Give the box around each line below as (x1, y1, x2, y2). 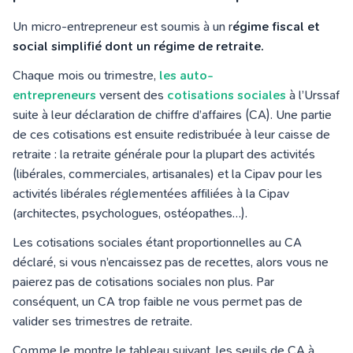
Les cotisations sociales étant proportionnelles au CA (13, 235, 302, 250)
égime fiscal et (232, 19, 320, 34)
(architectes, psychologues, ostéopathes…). (13, 206, 247, 221)
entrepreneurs (13, 87, 96, 102)
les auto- (159, 68, 214, 83)
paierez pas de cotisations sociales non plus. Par (13, 274, 274, 289)
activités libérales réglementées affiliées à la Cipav (13, 186, 289, 201)
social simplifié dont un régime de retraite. (13, 39, 264, 54)
